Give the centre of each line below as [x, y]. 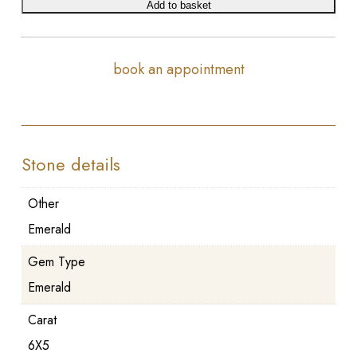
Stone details [71, 164]
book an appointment [178, 70]
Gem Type [56, 261]
